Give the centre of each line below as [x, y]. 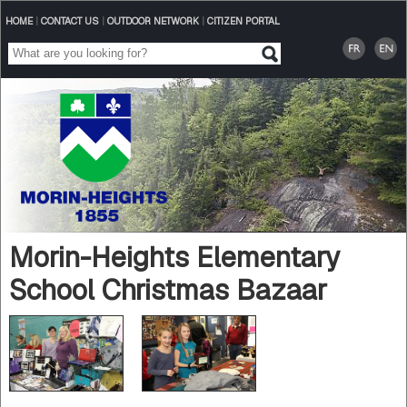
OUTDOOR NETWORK [153, 21]
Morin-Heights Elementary [174, 257]
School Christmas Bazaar [168, 289]
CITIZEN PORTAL [243, 21]
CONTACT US [69, 21]
